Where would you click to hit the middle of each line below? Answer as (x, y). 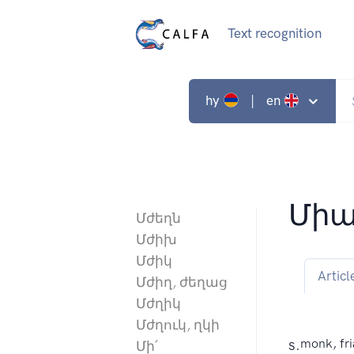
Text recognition (274, 34)
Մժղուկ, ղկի (178, 325)
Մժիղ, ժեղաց (182, 282)
